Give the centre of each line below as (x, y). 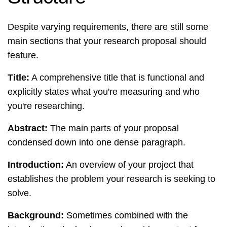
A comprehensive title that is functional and (117, 78)
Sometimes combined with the (126, 216)
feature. (23, 55)
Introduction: (36, 165)
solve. (20, 193)
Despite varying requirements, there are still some (108, 27)
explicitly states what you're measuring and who (104, 92)
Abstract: (28, 128)
